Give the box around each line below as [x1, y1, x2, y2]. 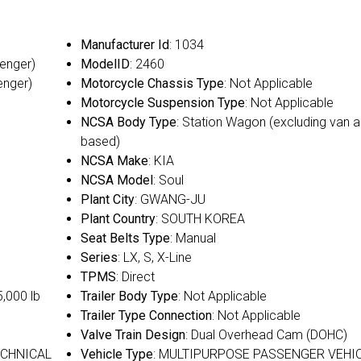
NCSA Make [80, 153, 148, 169]
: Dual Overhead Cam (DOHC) [185, 327, 347, 343]
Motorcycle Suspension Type [80, 95, 245, 111]
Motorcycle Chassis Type [80, 76, 224, 92]
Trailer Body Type [80, 288, 178, 305]
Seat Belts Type [80, 230, 170, 247]
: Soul [152, 172, 184, 189]
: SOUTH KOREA [155, 211, 245, 227]
